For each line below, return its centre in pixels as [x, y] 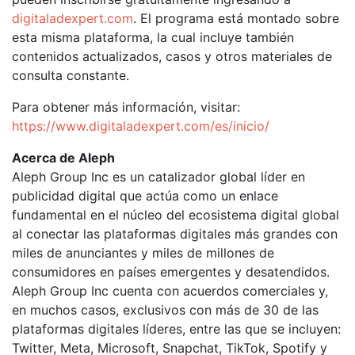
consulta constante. [71, 75]
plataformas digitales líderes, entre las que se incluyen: [176, 329]
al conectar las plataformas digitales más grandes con [175, 234]
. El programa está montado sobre [236, 18]
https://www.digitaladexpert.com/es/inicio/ [141, 126]
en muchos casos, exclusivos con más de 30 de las [165, 310]
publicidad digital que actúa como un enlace [145, 196]
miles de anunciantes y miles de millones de [143, 253]
